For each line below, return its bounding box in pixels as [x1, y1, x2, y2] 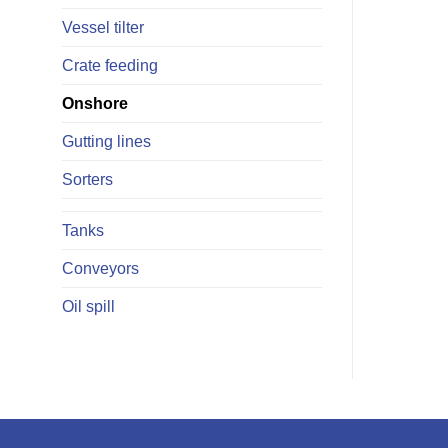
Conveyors [62, 260, 139, 277]
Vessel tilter [62, 19, 144, 36]
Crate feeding [62, 57, 158, 74]
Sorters [62, 171, 113, 188]
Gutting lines [62, 133, 151, 150]
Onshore [62, 95, 128, 112]
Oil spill [62, 298, 115, 315]
